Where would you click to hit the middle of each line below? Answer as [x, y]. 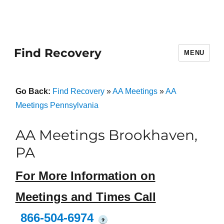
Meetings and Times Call [85, 197]
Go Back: [34, 91]
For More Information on [85, 176]
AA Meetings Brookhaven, [106, 135]
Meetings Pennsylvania [57, 105]
